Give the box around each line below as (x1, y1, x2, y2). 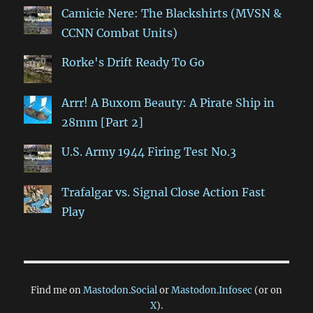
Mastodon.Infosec (171, 284, 252, 297)
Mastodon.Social (83, 284, 157, 297)
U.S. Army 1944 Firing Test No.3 (61, 145, 237, 159)
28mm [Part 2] (61, 115, 144, 130)
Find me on (31, 284, 83, 297)
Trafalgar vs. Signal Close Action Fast (61, 185, 266, 200)
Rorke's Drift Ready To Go (61, 55, 205, 70)
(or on (252, 284, 282, 297)
